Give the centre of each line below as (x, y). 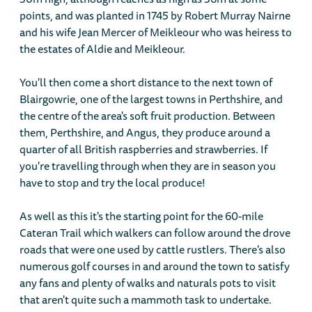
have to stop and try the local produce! (113, 183)
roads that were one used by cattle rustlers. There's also (153, 250)
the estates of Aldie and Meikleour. (103, 49)
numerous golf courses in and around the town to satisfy (155, 266)
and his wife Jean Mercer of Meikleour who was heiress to (156, 32)
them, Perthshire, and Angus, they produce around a (145, 133)
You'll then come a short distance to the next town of (146, 83)
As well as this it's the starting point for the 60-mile (142, 216)
